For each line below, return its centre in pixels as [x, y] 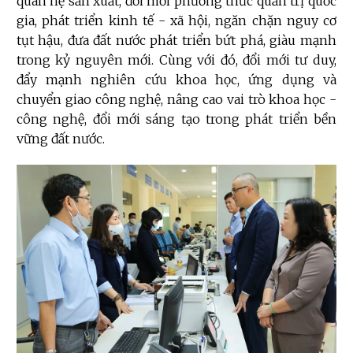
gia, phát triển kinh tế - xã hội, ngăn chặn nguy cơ [176, 21]
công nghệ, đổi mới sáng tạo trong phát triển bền [176, 119]
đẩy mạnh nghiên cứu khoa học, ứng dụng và [176, 80]
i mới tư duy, [297, 60]
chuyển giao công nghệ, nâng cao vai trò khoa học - [176, 100]
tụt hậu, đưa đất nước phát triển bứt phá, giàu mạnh [176, 41]
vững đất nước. [61, 139]
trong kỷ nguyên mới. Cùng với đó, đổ [137, 60]
